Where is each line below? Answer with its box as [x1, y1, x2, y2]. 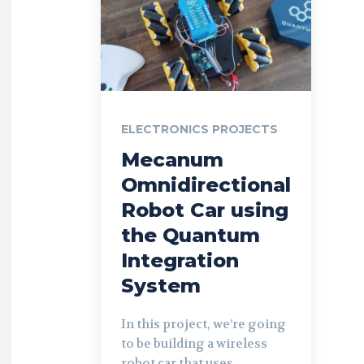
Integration [121, 248, 239, 272]
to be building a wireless [121, 335, 267, 352]
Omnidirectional [121, 172, 291, 197]
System [121, 273, 201, 297]
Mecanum [121, 147, 223, 171]
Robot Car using [121, 197, 288, 222]
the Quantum [121, 223, 260, 247]
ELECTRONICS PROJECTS [121, 121, 278, 136]
